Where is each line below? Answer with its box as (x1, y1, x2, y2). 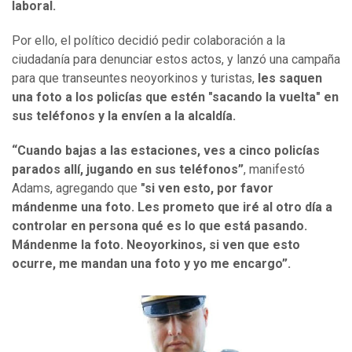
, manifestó (244, 162, 305, 178)
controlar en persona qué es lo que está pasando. (12, 218, 307, 234)
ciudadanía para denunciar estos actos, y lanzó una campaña (12, 52, 340, 68)
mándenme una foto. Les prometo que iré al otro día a (12, 200, 332, 215)
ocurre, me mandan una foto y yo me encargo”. (12, 256, 291, 272)
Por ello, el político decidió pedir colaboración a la (12, 33, 285, 49)
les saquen (258, 71, 322, 86)
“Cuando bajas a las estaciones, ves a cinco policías (12, 143, 320, 159)
